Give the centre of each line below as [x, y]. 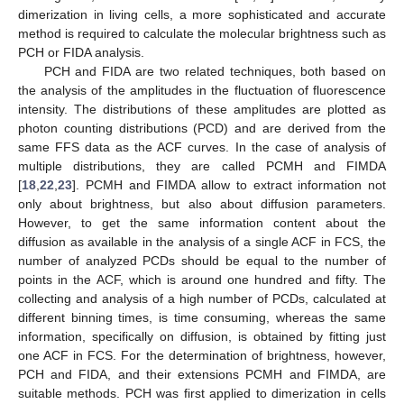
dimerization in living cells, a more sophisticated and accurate [202, 14]
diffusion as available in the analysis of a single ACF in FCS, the [202, 241]
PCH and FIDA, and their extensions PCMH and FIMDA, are [202, 374]
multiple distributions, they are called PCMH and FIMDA [202, 165]
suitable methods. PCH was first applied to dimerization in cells [202, 393]
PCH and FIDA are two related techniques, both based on [215, 71]
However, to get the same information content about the [202, 222]
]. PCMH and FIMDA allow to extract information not [229, 184]
